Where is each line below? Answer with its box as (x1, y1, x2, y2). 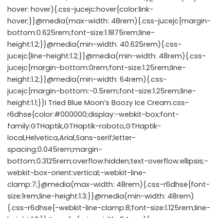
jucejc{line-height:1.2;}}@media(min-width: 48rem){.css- (7, 51, 206, 61)
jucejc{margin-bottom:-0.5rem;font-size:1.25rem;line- (7, 86, 196, 96)
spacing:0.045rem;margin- (7, 145, 102, 154)
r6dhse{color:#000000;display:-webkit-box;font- (7, 109, 179, 119)
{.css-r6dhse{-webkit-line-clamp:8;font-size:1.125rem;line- (7, 203, 210, 213)
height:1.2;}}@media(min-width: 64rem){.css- (7, 74, 167, 84)
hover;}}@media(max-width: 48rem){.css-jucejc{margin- (7, 16, 211, 26)
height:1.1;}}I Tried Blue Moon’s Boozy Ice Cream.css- (7, 98, 189, 108)
